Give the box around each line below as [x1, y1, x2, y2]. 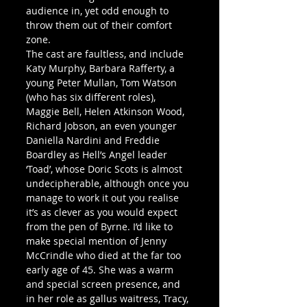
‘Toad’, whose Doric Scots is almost [26, 162, 185, 175]
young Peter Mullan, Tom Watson [26, 75, 180, 89]
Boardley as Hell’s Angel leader [26, 147, 170, 161]
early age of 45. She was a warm [26, 262, 176, 276]
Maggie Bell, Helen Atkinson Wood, [26, 104, 187, 118]
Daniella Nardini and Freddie [26, 133, 162, 147]
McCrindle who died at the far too [26, 248, 184, 262]
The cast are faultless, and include [26, 47, 186, 60]
